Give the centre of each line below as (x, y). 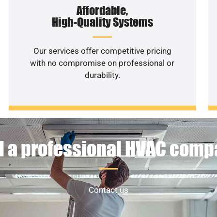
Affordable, (102, 10)
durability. (102, 75)
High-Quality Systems (102, 22)
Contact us (108, 190)
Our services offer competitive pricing (102, 51)
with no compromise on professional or (102, 63)
